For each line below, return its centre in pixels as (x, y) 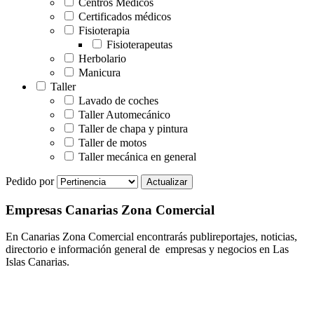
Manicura (98, 72)
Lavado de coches (117, 100)
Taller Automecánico (123, 114)
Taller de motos (111, 142)
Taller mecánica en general (136, 156)
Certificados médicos (123, 16)
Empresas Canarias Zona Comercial (110, 210)
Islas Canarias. (37, 262)
